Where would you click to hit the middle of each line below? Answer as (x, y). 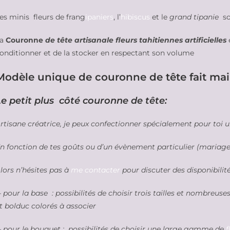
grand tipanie (194, 17)
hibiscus (135, 17)
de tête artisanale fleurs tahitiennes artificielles (137, 40)
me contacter (95, 170)
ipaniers (99, 17)
